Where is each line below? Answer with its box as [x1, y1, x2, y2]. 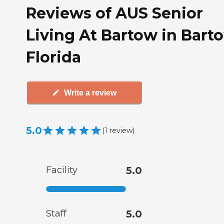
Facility [46, 164, 77, 176]
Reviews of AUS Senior [26, 3, 203, 22]
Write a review [63, 88, 116, 97]
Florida [26, 47, 81, 66]
